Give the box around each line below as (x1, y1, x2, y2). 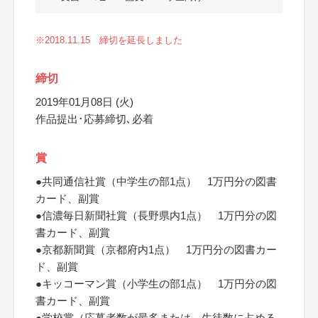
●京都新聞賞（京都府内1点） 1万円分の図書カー (35, 243, 277, 256)
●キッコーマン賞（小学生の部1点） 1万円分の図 (35, 278, 277, 290)
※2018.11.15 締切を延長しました (35, 35, 182, 45)
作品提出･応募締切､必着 (35, 113, 153, 125)
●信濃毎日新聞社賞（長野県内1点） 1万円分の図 (35, 209, 277, 221)
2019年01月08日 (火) (35, 96, 133, 108)
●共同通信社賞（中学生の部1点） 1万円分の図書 (35, 175, 277, 187)
